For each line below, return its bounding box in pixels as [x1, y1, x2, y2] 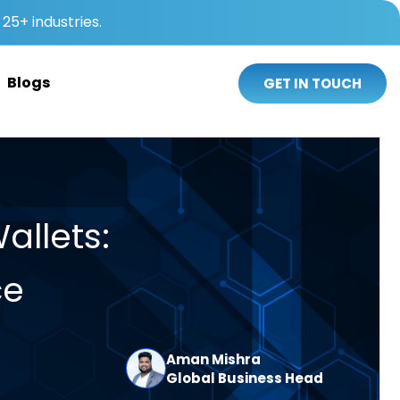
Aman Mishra [166, 349, 261, 369]
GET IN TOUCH [263, 73, 362, 93]
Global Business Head [166, 368, 323, 387]
